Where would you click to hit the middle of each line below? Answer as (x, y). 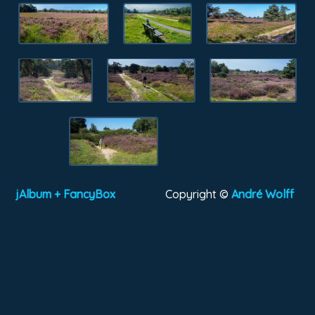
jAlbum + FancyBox (66, 194)
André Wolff (265, 194)
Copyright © (198, 194)
